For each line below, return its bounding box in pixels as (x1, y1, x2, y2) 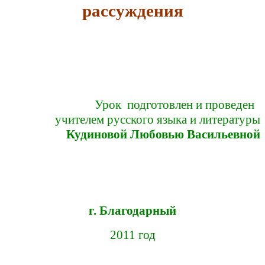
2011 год (109, 228, 156, 243)
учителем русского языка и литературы (55, 112, 260, 127)
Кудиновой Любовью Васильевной (66, 127, 260, 142)
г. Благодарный (89, 203, 176, 218)
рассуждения (82, 1, 183, 21)
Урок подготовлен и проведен (95, 98, 260, 112)
